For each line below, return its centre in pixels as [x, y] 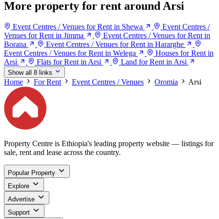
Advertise [21, 199]
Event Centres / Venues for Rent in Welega [70, 53]
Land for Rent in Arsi [154, 62]
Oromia [166, 82]
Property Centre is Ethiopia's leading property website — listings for [109, 143]
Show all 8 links [30, 73]
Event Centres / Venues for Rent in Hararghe [115, 44]
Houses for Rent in [185, 53]
